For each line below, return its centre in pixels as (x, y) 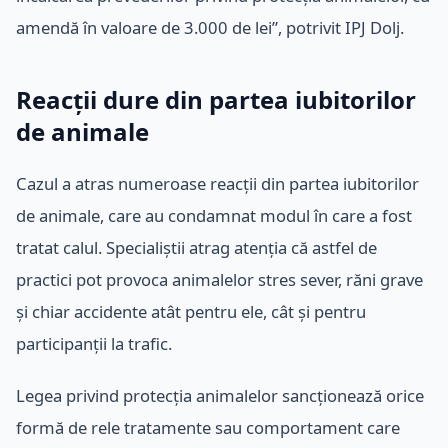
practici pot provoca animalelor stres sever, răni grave (219, 279)
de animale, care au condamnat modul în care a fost (214, 215)
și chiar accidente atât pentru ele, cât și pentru (191, 311)
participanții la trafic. (94, 343)
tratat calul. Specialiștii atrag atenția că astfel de (196, 247)
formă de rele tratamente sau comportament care (208, 427)
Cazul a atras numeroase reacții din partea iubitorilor (217, 183)
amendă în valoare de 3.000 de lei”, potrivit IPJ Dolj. (210, 27)
